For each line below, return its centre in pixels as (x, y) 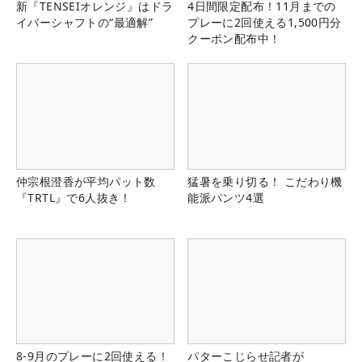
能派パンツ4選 (226, 197)
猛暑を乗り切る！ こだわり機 (265, 181)
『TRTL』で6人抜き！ (74, 197)
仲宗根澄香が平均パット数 (86, 181)
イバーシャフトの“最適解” (85, 23)
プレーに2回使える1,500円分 (265, 23)
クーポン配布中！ (234, 39)
